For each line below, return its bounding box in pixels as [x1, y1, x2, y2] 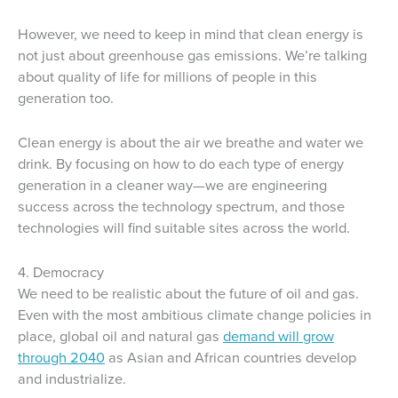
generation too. [18, 86, 114, 109]
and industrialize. [18, 368, 126, 391]
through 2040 [18, 346, 105, 370]
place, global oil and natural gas [18, 325, 223, 348]
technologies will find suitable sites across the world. [18, 217, 350, 240]
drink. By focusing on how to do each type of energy [18, 153, 344, 176]
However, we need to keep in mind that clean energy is [18, 22, 363, 45]
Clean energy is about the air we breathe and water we [18, 131, 363, 155]
